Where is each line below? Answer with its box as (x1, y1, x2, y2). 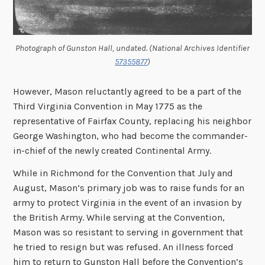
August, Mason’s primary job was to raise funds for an (13, 182, 245, 193)
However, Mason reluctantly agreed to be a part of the (13, 85, 242, 97)
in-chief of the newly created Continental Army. (13, 144, 212, 156)
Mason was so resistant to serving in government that (13, 226, 244, 238)
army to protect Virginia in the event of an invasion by (13, 196, 242, 208)
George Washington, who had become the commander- (13, 130, 248, 141)
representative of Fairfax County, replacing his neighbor (13, 115, 252, 127)
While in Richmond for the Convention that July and (13, 167, 234, 179)
